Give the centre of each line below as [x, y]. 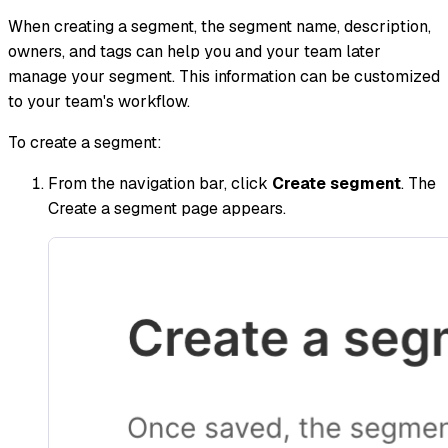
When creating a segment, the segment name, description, [219, 26]
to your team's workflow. [99, 101]
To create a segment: [85, 142]
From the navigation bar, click [160, 183]
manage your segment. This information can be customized [224, 76]
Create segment [336, 183]
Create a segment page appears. [167, 208]
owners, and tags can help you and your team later [194, 51]
